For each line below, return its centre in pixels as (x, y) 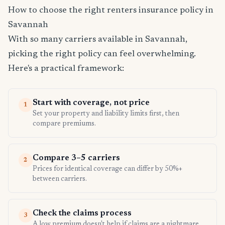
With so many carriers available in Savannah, (98, 40)
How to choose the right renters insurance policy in (111, 11)
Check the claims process (82, 214)
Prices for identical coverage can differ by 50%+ (107, 170)
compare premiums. (64, 124)
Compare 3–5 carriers (76, 158)
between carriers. (60, 180)
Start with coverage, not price (91, 103)
